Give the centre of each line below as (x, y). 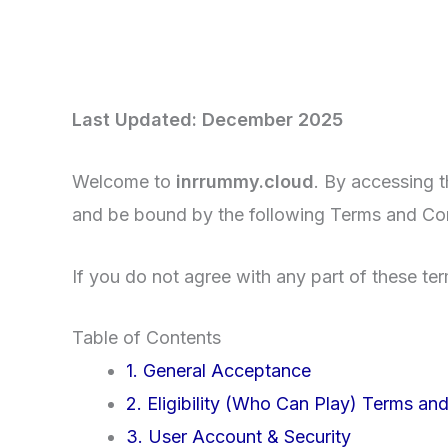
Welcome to (124, 181)
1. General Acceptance (218, 371)
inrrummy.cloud (245, 181)
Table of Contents (146, 338)
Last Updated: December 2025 (207, 119)
